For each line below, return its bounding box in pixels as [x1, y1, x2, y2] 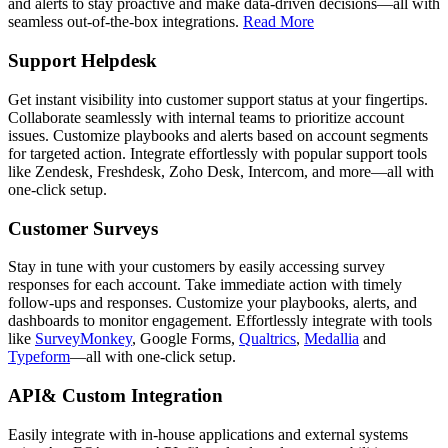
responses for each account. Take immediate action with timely [8, 276, 402, 294]
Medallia [304, 330, 359, 348]
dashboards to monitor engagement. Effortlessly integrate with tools [8, 312, 432, 330]
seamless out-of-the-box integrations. [8, 13, 243, 31]
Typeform [8, 348, 70, 366]
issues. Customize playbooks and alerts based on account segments [8, 126, 428, 144]
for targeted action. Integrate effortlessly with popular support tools [8, 144, 427, 162]
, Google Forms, [132, 330, 239, 348]
